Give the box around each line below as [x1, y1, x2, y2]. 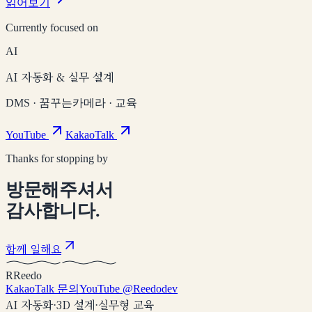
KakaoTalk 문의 [6, 282, 79, 295]
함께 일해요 [6, 240, 61, 257]
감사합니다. [6, 201, 100, 221]
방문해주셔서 [6, 180, 114, 201]
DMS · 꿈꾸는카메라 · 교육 [6, 97, 137, 109]
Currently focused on [6, 22, 98, 34]
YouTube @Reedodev [79, 282, 178, 295]
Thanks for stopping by [6, 153, 108, 165]
